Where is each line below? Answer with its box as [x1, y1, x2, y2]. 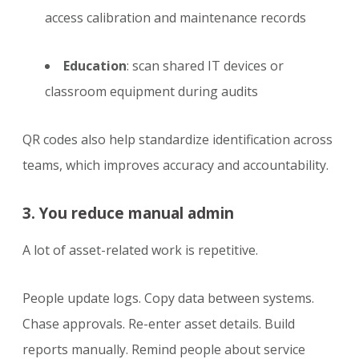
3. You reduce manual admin [22, 203, 234, 224]
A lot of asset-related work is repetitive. [22, 241, 258, 260]
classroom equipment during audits [45, 83, 258, 101]
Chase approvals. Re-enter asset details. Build [22, 315, 295, 333]
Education [63, 57, 127, 75]
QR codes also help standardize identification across [22, 131, 333, 149]
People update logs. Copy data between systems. [22, 289, 314, 308]
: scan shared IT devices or [127, 57, 284, 75]
